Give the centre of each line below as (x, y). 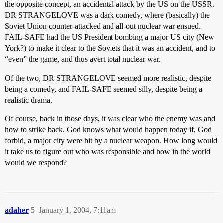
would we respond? (36, 163)
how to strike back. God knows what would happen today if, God (108, 130)
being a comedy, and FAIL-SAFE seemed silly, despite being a (104, 89)
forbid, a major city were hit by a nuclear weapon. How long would (111, 141)
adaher (17, 210)
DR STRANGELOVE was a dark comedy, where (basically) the (107, 15)
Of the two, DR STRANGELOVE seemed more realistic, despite (108, 78)
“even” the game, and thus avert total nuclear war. (83, 59)
